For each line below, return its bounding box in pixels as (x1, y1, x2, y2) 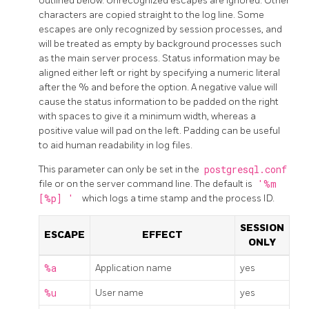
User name (95, 286, 143, 299)
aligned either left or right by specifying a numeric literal (39, 66, 280, 79)
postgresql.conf (203, 163, 287, 176)
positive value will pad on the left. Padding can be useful (39, 124, 280, 137)
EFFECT (142, 228, 183, 241)
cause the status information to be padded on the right (39, 95, 279, 108)
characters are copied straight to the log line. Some (39, 8, 264, 21)
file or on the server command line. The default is (39, 177, 255, 190)
